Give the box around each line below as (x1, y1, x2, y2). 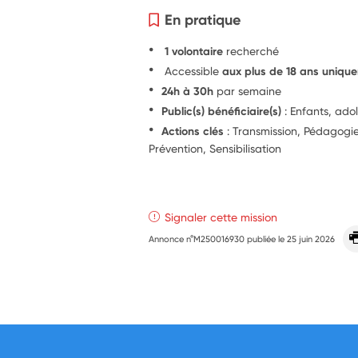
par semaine (213, 83, 282, 97)
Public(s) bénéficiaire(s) (161, 103, 282, 118)
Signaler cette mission (165, 209, 278, 224)
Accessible (161, 63, 223, 78)
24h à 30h (161, 83, 214, 98)
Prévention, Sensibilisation (149, 141, 282, 155)
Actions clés (161, 123, 225, 138)
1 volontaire (161, 43, 227, 58)
